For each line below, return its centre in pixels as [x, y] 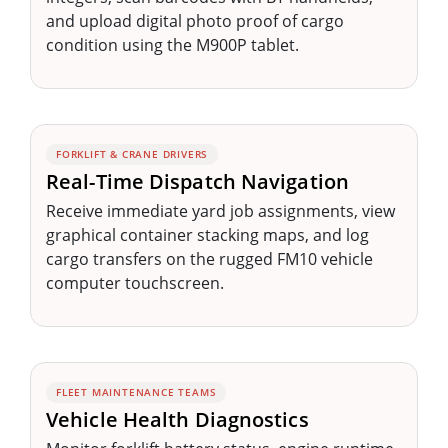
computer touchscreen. [135, 282]
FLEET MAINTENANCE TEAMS [136, 391]
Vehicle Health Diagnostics [177, 419]
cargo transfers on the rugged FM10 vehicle [209, 258]
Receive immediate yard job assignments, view [220, 210]
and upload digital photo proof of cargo [195, 20]
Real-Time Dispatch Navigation [197, 181]
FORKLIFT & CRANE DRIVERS [132, 153]
